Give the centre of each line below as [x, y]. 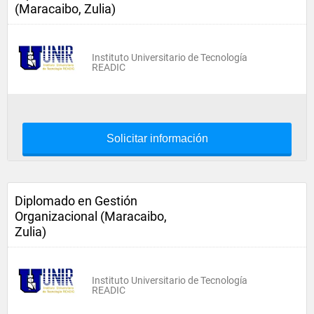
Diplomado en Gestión [76, 201]
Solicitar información [157, 138]
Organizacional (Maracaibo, [91, 216]
